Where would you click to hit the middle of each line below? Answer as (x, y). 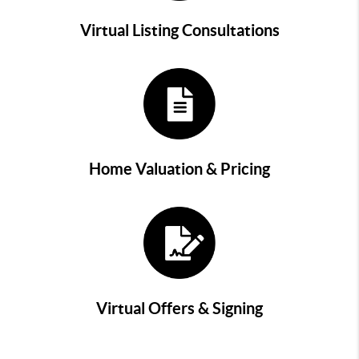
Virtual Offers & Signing (179, 309)
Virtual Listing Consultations (179, 30)
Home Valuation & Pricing (179, 169)
